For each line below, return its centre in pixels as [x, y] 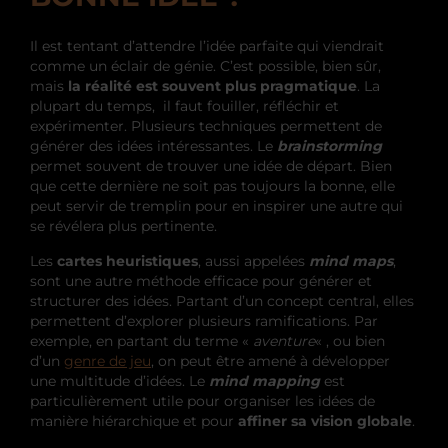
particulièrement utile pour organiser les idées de [202, 400]
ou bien [359, 340]
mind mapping [264, 380]
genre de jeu [107, 360]
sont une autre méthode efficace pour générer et [201, 280]
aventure [284, 340]
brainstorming [329, 145]
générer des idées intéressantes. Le [153, 145]
